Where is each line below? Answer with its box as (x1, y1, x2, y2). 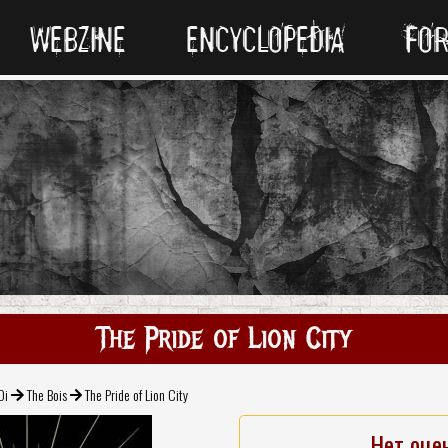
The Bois (26, 383, 67, 405)
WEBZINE (30, 17, 126, 62)
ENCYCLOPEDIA (186, 17, 345, 62)
